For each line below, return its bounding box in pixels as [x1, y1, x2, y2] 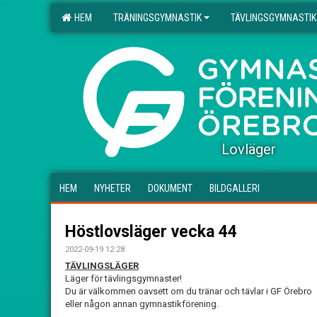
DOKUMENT [148, 183, 192, 194]
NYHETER [94, 183, 131, 194]
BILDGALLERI [209, 183, 260, 194]
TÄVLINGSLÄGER [65, 260, 139, 271]
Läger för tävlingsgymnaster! [65, 273, 182, 284]
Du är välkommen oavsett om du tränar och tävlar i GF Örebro [65, 286, 312, 296]
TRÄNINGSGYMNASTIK [113, 12, 202, 23]
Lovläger [221, 141, 276, 158]
